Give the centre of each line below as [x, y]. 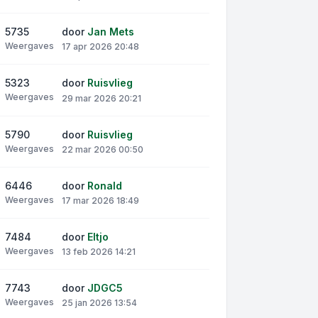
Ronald [105, 185]
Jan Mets [111, 32]
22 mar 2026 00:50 [103, 149]
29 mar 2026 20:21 [102, 98]
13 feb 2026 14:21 [99, 252]
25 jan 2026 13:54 [99, 303]
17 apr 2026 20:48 [100, 47]
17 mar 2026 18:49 [100, 200]
